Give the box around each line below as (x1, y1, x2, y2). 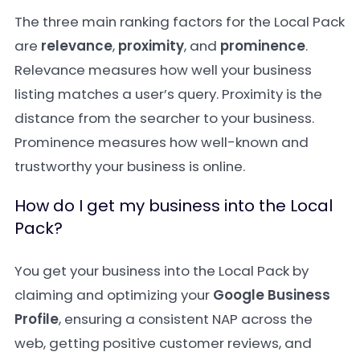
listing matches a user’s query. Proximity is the (14, 84, 322, 104)
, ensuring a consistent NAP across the (59, 309, 313, 329)
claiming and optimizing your (14, 285, 213, 305)
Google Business (213, 285, 330, 305)
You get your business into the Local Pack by (14, 261, 309, 280)
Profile (14, 309, 59, 329)
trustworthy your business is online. (14, 157, 245, 176)
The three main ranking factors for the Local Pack (14, 12, 345, 31)
